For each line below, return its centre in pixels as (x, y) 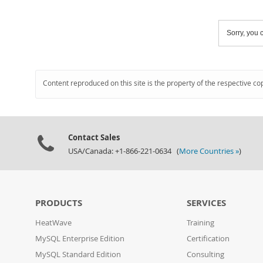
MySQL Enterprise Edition (80, 239)
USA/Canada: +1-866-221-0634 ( (124, 151)
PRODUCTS (59, 203)
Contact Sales (94, 137)
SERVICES (207, 203)
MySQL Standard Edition (78, 254)
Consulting (206, 254)
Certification (208, 239)
